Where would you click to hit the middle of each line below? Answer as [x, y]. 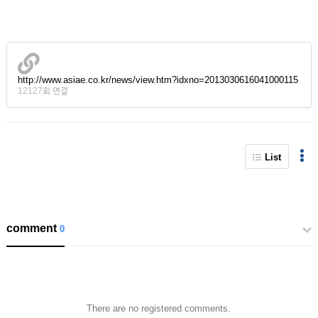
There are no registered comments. [159, 308]
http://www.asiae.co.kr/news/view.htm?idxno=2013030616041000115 [158, 80]
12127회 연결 [43, 91]
